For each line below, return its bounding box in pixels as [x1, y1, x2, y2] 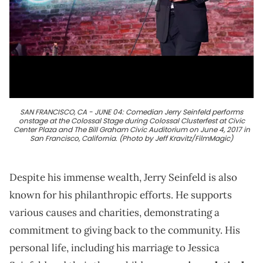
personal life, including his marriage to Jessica [9, 241, 220, 255]
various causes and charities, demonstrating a [9, 206, 220, 220]
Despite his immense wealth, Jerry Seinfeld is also [9, 171, 237, 184]
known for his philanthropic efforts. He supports [9, 188, 232, 202]
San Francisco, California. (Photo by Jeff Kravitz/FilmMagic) [30, 133, 233, 144]
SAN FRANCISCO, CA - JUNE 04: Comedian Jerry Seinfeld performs [20, 107, 243, 117]
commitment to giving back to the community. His [9, 224, 240, 237]
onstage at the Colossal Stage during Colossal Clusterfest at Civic [18, 116, 245, 126]
